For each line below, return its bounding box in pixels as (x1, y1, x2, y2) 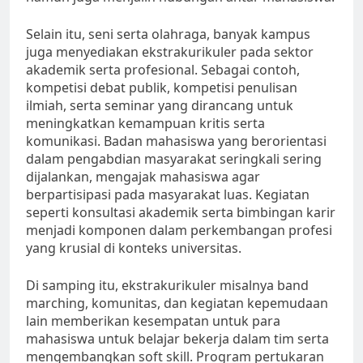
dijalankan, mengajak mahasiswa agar (26, 168, 260, 186)
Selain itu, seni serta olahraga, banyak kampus (26, 25, 310, 44)
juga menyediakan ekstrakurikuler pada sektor (26, 43, 314, 62)
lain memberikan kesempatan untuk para (26, 312, 280, 331)
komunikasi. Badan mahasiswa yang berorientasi (26, 132, 327, 151)
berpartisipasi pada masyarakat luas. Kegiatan (26, 186, 310, 204)
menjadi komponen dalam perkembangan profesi (26, 221, 332, 240)
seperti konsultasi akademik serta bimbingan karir (26, 203, 335, 222)
